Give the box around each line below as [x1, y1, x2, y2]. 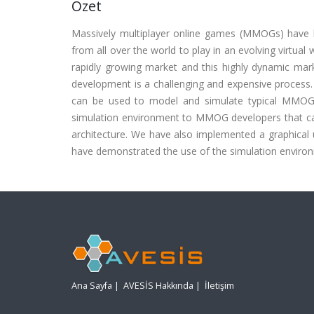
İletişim [205, 280, 234, 292]
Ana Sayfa [71, 280, 112, 292]
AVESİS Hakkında [123, 280, 193, 292]
